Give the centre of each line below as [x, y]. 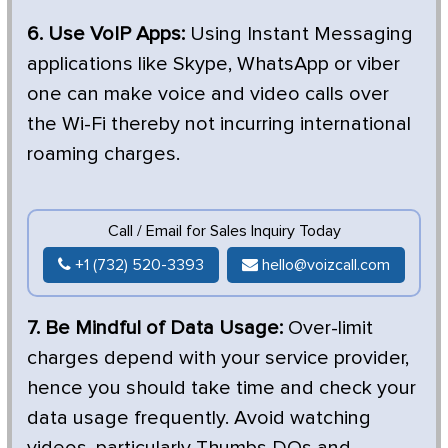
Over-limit [328, 327]
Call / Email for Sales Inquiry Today [224, 230]
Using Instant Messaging [299, 33]
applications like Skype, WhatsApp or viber [213, 63]
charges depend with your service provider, [218, 357]
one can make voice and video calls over [208, 93]
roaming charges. [103, 153]
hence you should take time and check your [221, 387]
